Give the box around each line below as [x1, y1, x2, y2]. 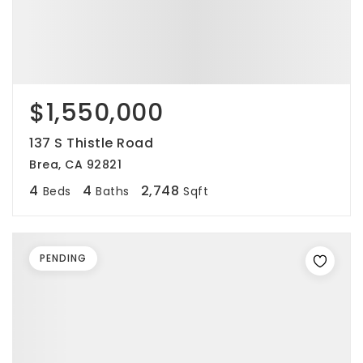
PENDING [40, 251, 87, 265]
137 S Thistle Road [29, 134, 153, 152]
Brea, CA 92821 [29, 156, 122, 173]
